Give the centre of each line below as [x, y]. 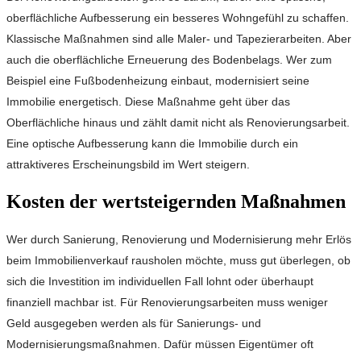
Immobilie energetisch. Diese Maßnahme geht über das [148, 101]
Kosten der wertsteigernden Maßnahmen [176, 201]
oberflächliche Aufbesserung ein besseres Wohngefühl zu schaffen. [178, 17]
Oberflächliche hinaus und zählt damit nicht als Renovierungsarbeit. [178, 122]
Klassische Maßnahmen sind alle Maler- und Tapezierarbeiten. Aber [179, 38]
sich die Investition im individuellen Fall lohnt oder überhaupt [160, 281]
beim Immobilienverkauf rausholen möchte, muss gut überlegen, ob [178, 260]
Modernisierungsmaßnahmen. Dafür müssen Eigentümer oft [160, 344]
